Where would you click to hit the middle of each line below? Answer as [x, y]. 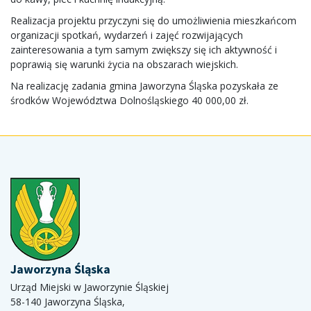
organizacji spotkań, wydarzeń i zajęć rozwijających [127, 35]
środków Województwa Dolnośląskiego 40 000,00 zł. [129, 100]
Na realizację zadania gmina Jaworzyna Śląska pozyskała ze [144, 85]
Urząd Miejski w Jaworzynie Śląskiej [90, 287]
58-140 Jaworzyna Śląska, [68, 301]
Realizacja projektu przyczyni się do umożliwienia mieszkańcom [153, 20]
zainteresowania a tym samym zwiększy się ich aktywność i [144, 49]
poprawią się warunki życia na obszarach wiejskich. [124, 64]
